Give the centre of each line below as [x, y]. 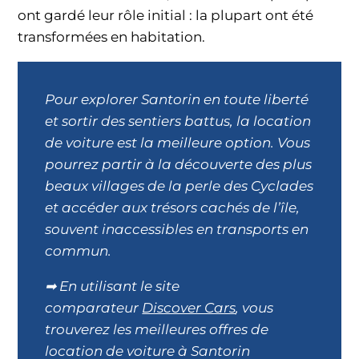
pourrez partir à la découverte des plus [179, 164]
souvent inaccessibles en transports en [177, 229]
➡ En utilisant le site [113, 286]
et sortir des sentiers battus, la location [178, 121]
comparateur [94, 307]
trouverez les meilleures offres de [157, 329]
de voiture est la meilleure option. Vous [178, 142]
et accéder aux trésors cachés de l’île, [173, 207]
